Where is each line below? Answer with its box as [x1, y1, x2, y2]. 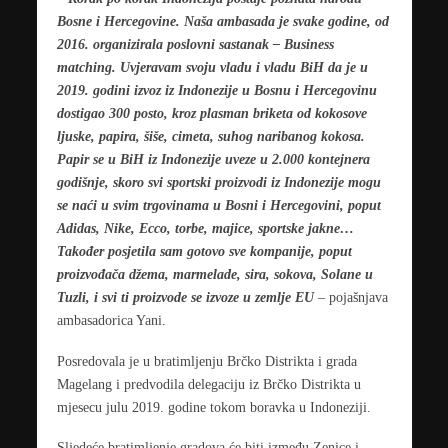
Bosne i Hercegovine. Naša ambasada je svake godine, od [56, 12, 389, 29]
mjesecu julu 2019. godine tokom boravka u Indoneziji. [56, 398, 371, 415]
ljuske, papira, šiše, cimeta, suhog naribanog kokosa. [56, 127, 365, 144]
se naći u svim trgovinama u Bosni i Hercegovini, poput [56, 196, 381, 213]
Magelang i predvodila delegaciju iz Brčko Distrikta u [56, 375, 361, 392]
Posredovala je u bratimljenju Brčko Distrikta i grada [56, 352, 357, 369]
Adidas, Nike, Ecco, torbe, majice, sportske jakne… [56, 219, 354, 236]
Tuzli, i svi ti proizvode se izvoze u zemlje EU [56, 288, 314, 305]
